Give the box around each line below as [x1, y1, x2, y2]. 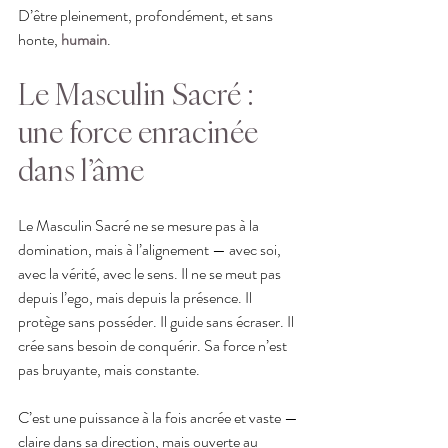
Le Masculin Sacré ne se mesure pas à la [18, 213, 262, 237]
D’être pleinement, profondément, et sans [18, 3, 276, 27]
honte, [18, 27, 61, 51]
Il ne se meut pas [181, 261, 284, 285]
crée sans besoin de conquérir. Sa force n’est [18, 333, 290, 357]
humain [61, 27, 107, 51]
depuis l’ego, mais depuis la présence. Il [18, 285, 255, 309]
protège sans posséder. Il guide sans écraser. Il [18, 309, 297, 333]
